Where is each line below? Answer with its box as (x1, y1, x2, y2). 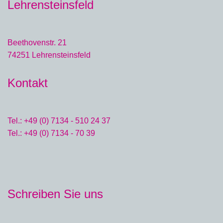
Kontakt (7, 76, 48, 90)
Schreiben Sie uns (7, 187, 103, 201)
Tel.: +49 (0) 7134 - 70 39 (7, 129, 95, 137)
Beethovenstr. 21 (7, 38, 67, 47)
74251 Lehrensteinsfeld (7, 51, 91, 59)
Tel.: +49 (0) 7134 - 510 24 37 (7, 116, 111, 125)
